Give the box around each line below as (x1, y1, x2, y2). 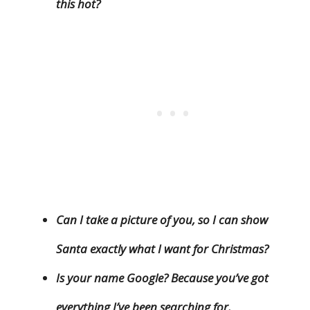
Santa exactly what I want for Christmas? (56, 241, 268, 257)
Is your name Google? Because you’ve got (56, 270, 268, 286)
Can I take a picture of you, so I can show (56, 212, 268, 228)
